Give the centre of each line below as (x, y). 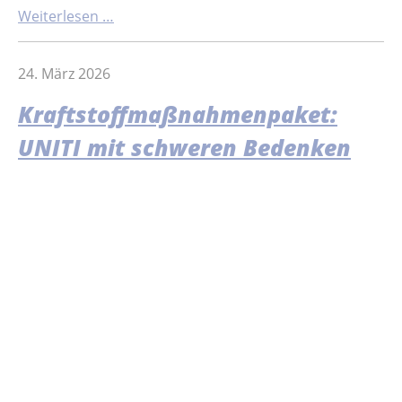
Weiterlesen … (66, 17)
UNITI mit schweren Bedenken (184, 148)
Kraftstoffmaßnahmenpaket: (178, 115)
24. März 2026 (64, 73)
